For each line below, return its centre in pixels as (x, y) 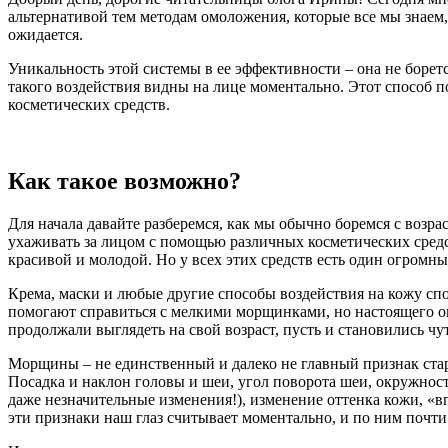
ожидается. (45, 34)
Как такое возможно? (124, 180)
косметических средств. (89, 104)
